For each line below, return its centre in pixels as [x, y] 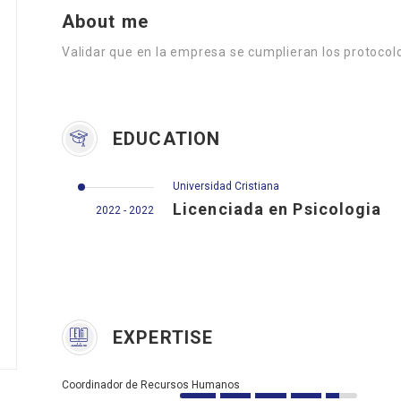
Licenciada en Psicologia [277, 209]
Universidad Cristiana [226, 186]
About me [105, 21]
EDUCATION [164, 139]
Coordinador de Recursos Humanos [151, 385]
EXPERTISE [160, 337]
